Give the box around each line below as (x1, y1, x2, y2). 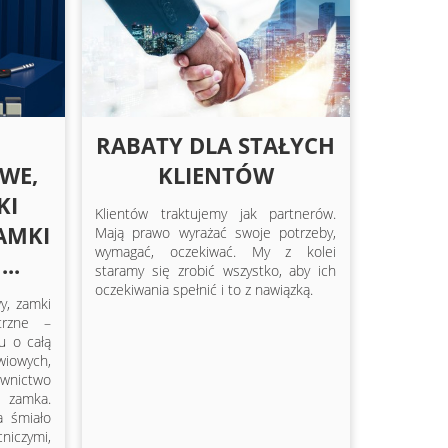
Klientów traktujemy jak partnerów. (95, 204, 337, 224)
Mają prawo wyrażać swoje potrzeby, (95, 223, 337, 243)
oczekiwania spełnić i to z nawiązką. (95, 280, 314, 300)
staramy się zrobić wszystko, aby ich (95, 261, 337, 281)
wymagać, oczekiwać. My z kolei (95, 242, 337, 262)
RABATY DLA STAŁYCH (96, 130, 336, 161)
